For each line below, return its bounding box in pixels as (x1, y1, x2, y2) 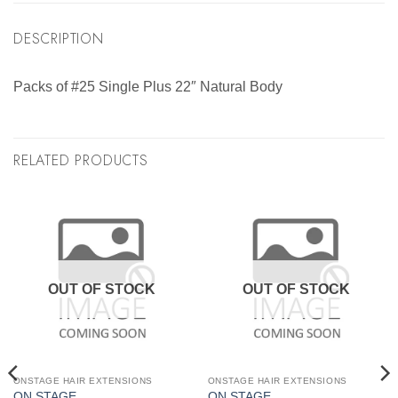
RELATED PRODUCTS (13, 150, 148, 171)
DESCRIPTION (13, 28, 104, 50)
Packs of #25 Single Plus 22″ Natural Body (13, 79, 283, 95)
